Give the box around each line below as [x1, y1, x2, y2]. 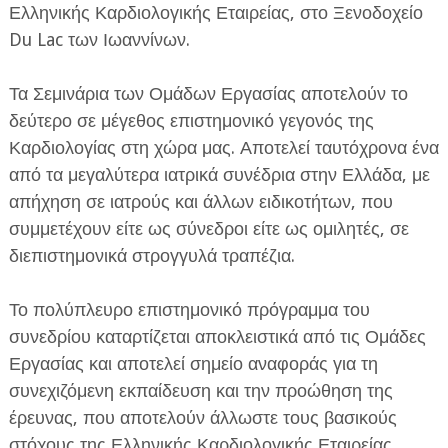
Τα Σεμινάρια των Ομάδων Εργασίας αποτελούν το [8, 83, 408, 105]
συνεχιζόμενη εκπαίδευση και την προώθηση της [8, 380, 393, 402]
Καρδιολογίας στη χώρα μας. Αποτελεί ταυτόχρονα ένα [8, 137, 439, 159]
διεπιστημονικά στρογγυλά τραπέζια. [8, 245, 295, 267]
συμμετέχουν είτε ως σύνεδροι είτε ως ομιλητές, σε [8, 218, 409, 240]
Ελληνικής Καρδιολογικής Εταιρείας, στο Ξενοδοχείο [8, 2, 423, 24]
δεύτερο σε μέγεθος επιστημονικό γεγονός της [8, 110, 374, 132]
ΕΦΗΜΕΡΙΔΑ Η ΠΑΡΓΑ [24, 147, 183, 166]
